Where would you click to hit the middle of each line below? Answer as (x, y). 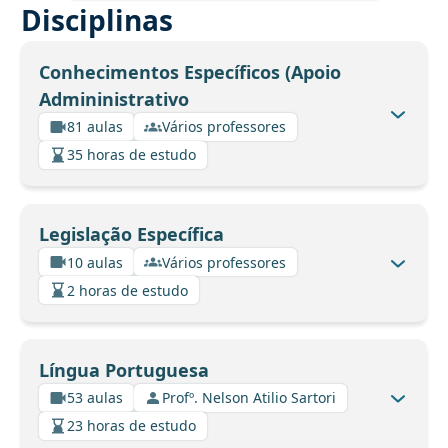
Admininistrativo (113, 98)
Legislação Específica (131, 234)
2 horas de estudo (127, 290)
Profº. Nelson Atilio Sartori (249, 398)
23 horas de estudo (131, 426)
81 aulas (95, 127)
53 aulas (95, 398)
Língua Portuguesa (123, 369)
